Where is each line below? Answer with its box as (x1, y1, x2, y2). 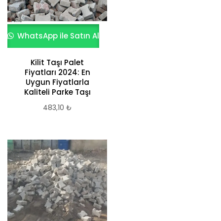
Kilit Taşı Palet (31, 57, 84, 68)
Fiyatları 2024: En (24, 67, 90, 78)
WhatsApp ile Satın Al (15, 31, 100, 41)
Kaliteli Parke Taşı (24, 87, 91, 98)
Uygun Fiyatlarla (25, 77, 89, 88)
